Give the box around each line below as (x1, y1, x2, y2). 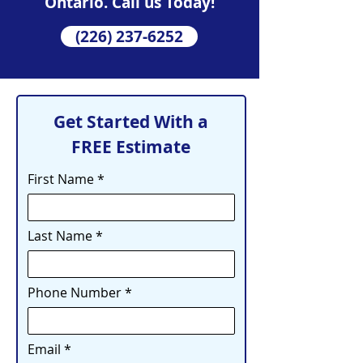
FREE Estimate (71, 135, 190, 159)
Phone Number (28, 284, 122, 301)
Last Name (28, 227, 92, 245)
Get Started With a (53, 110, 208, 134)
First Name (28, 170, 94, 188)
